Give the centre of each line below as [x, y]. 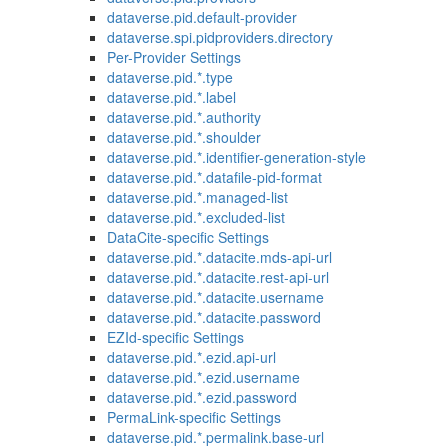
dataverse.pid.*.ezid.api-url [191, 357]
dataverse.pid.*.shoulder [183, 137]
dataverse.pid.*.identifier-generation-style [236, 157]
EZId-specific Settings [175, 337]
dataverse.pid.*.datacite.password [213, 317]
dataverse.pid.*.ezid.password [201, 397]
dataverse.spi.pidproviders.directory [219, 37]
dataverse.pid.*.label [171, 97]
